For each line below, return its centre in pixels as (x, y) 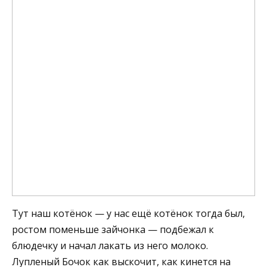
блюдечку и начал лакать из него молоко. (110, 245)
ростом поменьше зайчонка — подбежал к (113, 229)
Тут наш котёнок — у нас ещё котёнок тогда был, (128, 213)
